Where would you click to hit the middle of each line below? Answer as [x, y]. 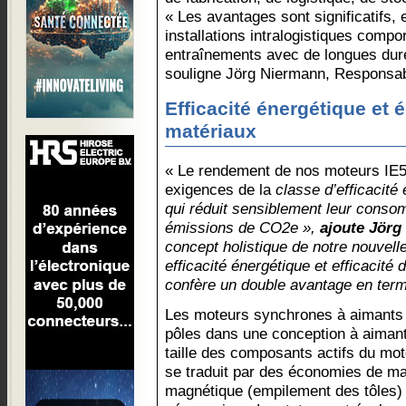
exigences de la [220, 189]
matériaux [211, 131]
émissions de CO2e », [242, 227]
